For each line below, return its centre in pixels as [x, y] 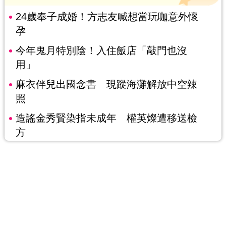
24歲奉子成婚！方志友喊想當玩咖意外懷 [107, 17]
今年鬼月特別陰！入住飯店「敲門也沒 [101, 51]
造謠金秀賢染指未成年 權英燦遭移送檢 [106, 118]
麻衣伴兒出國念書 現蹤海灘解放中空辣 [106, 84]
